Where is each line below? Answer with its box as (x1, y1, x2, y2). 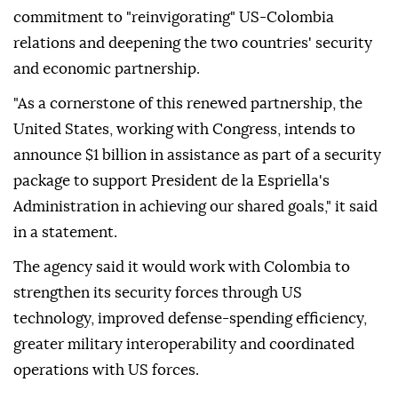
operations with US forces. (13, 362, 199, 378)
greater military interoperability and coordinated (13, 337, 354, 353)
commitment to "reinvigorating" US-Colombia (13, 10, 334, 26)
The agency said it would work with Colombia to (13, 259, 350, 275)
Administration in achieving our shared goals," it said (13, 199, 378, 215)
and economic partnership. (13, 61, 200, 77)
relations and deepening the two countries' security (13, 36, 372, 52)
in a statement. (13, 225, 117, 241)
